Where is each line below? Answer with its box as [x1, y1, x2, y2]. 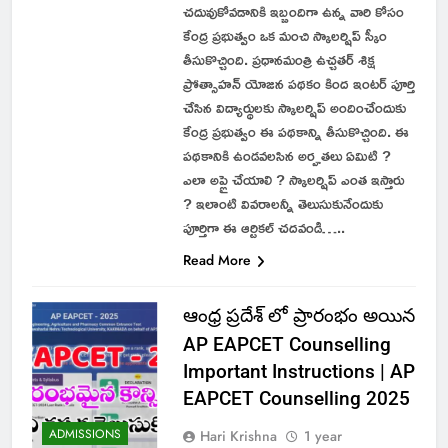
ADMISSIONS [49, 425, 121, 444]
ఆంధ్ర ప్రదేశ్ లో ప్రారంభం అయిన [182, 303, 415, 327]
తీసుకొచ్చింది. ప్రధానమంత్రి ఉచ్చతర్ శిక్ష [182, 44, 376, 74]
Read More [182, 249, 251, 270]
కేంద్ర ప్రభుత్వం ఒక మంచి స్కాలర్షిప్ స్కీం [182, 20, 387, 50]
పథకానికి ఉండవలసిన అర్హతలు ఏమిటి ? [182, 140, 391, 170]
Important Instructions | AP [182, 359, 415, 383]
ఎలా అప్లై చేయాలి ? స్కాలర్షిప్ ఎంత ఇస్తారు [182, 164, 404, 194]
